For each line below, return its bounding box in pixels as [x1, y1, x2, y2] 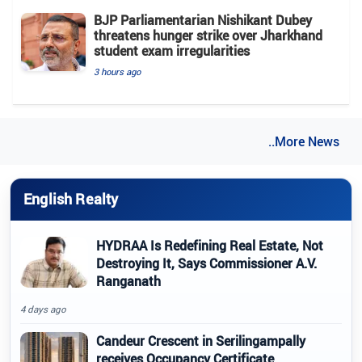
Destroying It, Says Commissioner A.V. [96, 254, 317, 272]
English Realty [23, 189, 119, 209]
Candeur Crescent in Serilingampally [96, 331, 305, 350]
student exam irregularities [94, 41, 250, 60]
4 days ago [20, 302, 66, 315]
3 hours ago [94, 65, 141, 78]
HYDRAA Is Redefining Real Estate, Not [96, 236, 323, 255]
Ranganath [96, 271, 161, 290]
